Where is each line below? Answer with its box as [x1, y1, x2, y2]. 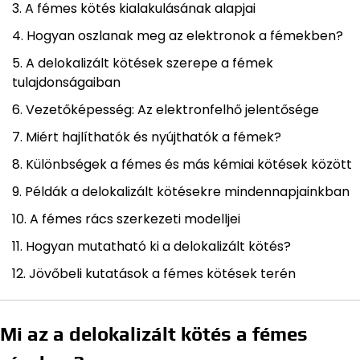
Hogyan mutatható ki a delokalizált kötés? [26, 237, 291, 256]
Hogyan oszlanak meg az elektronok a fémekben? [27, 27, 343, 46]
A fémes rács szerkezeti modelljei [30, 210, 240, 229]
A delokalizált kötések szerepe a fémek [26, 54, 273, 73]
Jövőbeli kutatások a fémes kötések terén [29, 264, 296, 284]
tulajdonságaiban [12, 73, 121, 92]
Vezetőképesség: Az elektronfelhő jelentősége [26, 100, 319, 120]
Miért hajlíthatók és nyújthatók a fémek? [26, 128, 281, 147]
